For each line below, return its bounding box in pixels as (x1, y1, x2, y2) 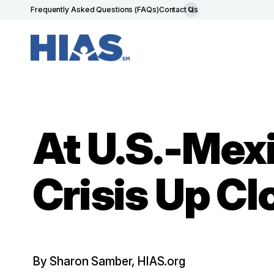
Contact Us (158, 5, 198, 14)
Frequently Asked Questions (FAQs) (31, 5, 159, 14)
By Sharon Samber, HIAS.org (32, 254, 185, 268)
